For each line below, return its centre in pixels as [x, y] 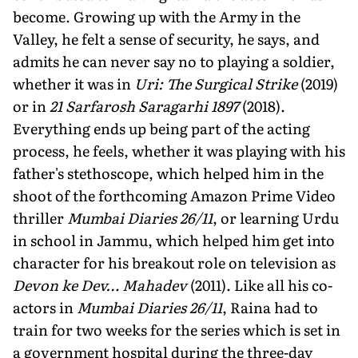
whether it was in [74, 83]
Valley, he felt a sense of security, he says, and [166, 38]
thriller [40, 217]
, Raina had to [270, 307]
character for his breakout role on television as [174, 262]
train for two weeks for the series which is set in [177, 329]
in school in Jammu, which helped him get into [174, 240]
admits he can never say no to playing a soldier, [174, 61]
